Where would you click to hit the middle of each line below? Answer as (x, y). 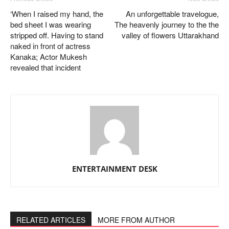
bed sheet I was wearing (51, 25)
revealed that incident (45, 67)
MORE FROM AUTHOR (136, 220)
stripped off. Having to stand (57, 35)
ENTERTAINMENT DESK (114, 169)
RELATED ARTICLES (51, 220)
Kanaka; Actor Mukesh (49, 57)
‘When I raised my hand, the (57, 14)
